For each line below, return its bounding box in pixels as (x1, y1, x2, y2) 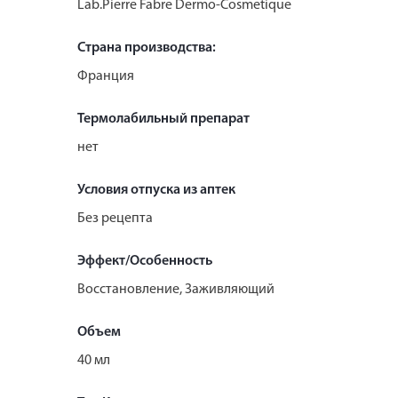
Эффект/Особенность (77, 253, 212, 268)
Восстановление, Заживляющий (77, 282, 275, 297)
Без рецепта (77, 211, 153, 226)
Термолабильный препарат (77, 111, 250, 126)
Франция (77, 68, 134, 84)
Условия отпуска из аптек (77, 182, 235, 197)
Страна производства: (77, 40, 216, 55)
